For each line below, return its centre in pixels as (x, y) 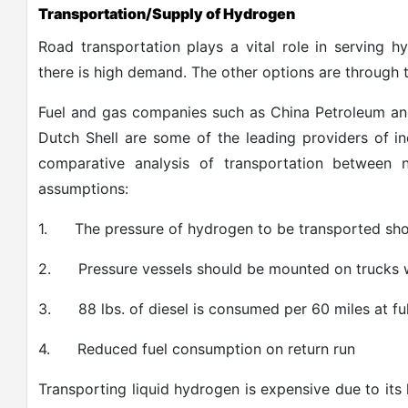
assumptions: (83, 188)
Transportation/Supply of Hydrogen (167, 13)
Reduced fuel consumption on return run (216, 348)
